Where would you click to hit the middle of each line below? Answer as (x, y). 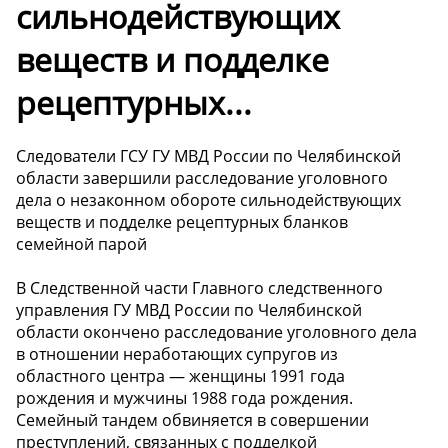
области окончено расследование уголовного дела (216, 332)
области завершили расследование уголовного (202, 178)
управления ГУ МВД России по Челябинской (189, 310)
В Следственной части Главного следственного (199, 288)
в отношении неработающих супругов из (177, 354)
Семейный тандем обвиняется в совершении (192, 420)
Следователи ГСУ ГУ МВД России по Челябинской (208, 156)
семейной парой (81, 244)
